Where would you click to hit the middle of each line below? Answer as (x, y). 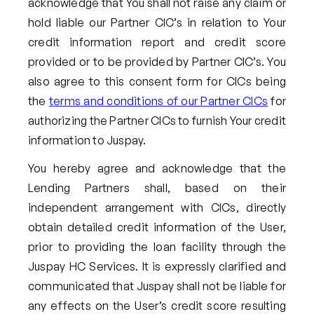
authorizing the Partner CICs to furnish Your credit (157, 120)
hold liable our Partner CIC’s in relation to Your (157, 22)
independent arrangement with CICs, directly (157, 208)
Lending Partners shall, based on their (157, 188)
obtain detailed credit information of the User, (157, 227)
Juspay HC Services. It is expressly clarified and (157, 267)
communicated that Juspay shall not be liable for (157, 286)
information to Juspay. (87, 140)
